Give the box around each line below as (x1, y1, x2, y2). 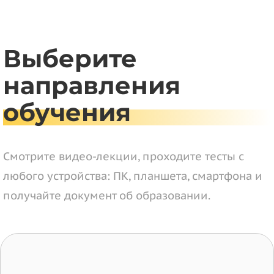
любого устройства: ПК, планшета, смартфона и (3, 169, 262, 183)
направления (3, 70, 180, 100)
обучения (3, 97, 131, 127)
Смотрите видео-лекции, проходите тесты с (3, 149, 244, 163)
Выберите (3, 43, 137, 73)
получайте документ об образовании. (3, 188, 210, 202)
